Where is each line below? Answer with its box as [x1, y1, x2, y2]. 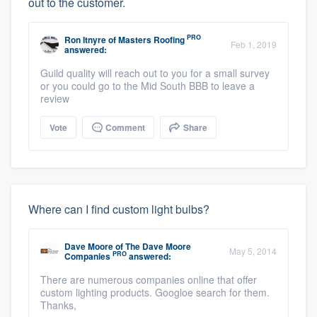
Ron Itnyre [64, 33, 106, 46]
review [40, 91, 69, 105]
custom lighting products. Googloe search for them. [40, 284, 270, 299]
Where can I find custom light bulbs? [28, 200, 209, 217]
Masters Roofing [118, 33, 185, 46]
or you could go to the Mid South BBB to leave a [40, 78, 255, 93]
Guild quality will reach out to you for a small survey [40, 65, 270, 80]
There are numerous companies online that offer [40, 272, 257, 287]
